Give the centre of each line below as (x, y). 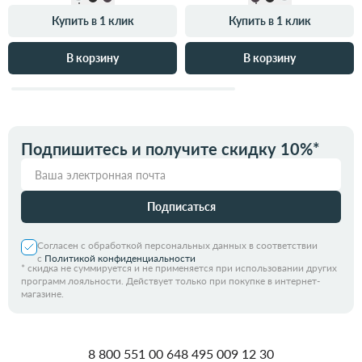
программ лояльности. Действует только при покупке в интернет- (170, 281)
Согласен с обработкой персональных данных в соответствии (177, 246)
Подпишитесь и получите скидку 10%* (170, 149)
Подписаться (181, 207)
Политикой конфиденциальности (120, 259)
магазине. (42, 294)
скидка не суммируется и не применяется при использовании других (182, 268)
